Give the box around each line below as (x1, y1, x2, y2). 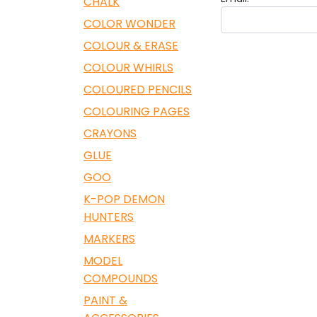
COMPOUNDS (83, 270, 158, 287)
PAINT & (83, 292, 127, 309)
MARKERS (83, 231, 135, 247)
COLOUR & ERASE (83, 38, 178, 54)
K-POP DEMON (83, 191, 165, 207)
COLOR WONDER (83, 16, 175, 32)
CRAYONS (83, 125, 137, 142)
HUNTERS (83, 209, 134, 225)
